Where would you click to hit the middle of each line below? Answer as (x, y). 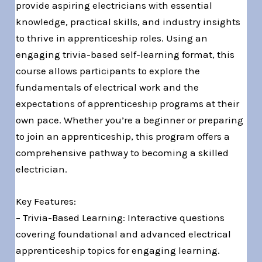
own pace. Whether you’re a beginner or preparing (130, 120)
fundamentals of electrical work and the (108, 87)
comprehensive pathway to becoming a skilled (123, 153)
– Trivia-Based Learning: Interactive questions (120, 218)
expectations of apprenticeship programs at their (128, 104)
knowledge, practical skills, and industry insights (128, 22)
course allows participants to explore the (108, 71)
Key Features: (46, 201)
